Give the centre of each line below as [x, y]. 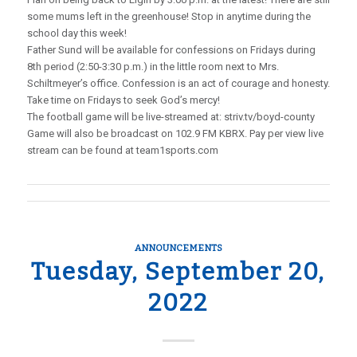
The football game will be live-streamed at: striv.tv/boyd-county [171, 117]
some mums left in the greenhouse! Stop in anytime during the [169, 16]
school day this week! [76, 33]
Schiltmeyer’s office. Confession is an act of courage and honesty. [178, 83]
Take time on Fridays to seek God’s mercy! [123, 100]
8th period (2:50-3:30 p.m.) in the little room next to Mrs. [153, 67]
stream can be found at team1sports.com [122, 150]
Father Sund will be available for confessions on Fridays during [171, 50]
